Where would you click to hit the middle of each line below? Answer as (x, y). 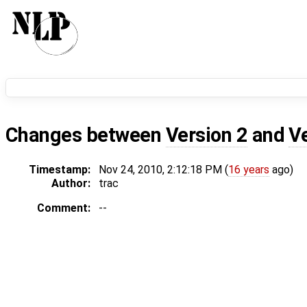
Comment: (64, 208)
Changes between (86, 135)
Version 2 (207, 135)
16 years (249, 170)
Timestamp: (60, 170)
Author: (71, 184)
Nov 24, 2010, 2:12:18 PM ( (163, 170)
